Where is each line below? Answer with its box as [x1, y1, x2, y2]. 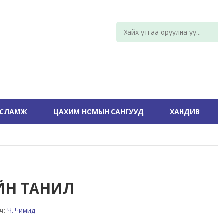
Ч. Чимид [7, 206, 36, 215]
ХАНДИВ [170, 107, 200, 116]
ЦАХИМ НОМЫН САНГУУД [54, 107, 144, 116]
